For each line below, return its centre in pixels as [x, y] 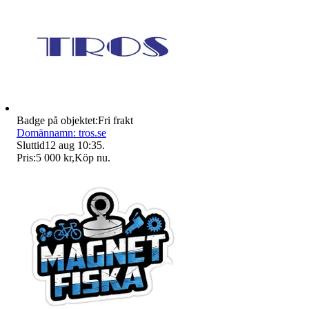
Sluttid [31, 145]
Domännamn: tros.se [61, 132]
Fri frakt [116, 120]
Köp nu [91, 157]
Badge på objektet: [57, 120]
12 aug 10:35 [73, 145]
